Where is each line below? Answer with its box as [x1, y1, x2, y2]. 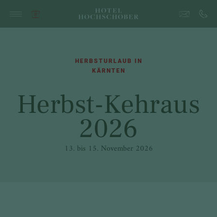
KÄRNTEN [92, 67, 125, 74]
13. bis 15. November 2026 [64, 142, 153, 155]
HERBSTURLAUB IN [75, 58, 142, 64]
